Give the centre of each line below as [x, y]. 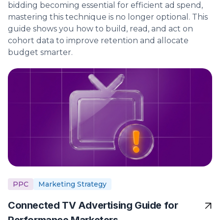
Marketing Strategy [72, 184]
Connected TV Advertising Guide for [93, 206]
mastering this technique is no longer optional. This [108, 17]
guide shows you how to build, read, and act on [100, 29]
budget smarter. [40, 53]
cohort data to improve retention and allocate [98, 41]
